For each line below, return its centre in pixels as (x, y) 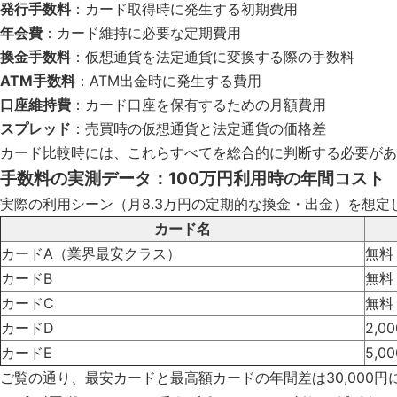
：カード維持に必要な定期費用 (142, 33)
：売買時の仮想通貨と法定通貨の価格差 (198, 128)
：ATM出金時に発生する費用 (168, 81)
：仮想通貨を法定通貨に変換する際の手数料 (213, 57)
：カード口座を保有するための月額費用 (198, 105)
